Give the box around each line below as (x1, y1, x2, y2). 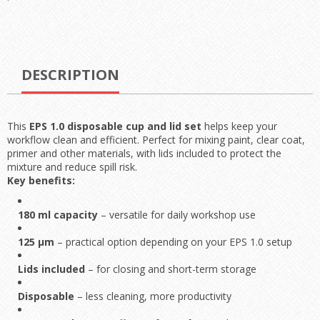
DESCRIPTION (21, 65, 119, 84)
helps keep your (201, 119, 277, 133)
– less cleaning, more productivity (74, 289, 231, 303)
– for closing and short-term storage (85, 262, 256, 276)
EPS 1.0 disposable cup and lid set (29, 119, 201, 133)
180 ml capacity (18, 208, 98, 221)
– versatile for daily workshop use (98, 208, 256, 221)
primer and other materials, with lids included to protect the (7, 146, 281, 160)
